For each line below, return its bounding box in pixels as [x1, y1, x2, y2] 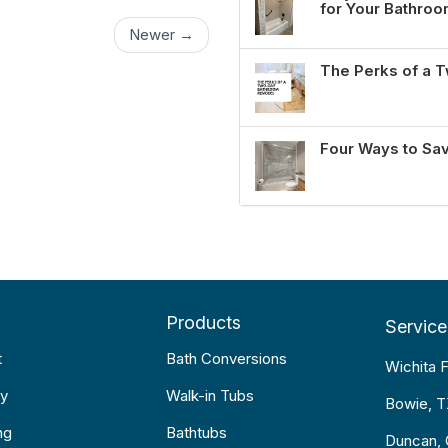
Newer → [129, 25, 194, 45]
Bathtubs [165, 423, 227, 442]
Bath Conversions [165, 349, 287, 368]
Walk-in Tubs [165, 386, 254, 405]
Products [165, 312, 241, 333]
